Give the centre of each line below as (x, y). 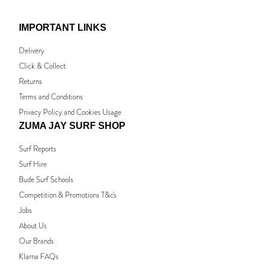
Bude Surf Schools (46, 179)
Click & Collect (42, 66)
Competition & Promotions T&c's (68, 195)
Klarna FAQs (39, 256)
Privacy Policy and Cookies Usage (70, 112)
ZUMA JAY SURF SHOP (72, 125)
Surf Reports (38, 148)
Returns (30, 81)
